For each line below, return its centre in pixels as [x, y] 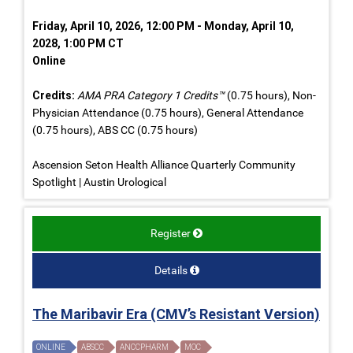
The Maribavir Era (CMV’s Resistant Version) [176, 314]
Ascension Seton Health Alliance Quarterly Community [164, 164]
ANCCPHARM [144, 347]
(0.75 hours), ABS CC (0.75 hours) [115, 130]
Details [171, 270]
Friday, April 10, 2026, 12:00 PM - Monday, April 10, [163, 26]
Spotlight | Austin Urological [99, 182]
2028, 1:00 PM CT [78, 43]
